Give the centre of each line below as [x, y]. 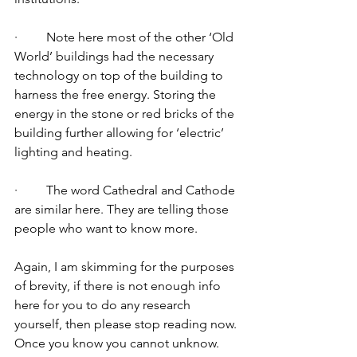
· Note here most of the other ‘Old [126, 37]
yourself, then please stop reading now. [127, 324]
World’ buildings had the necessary [116, 56]
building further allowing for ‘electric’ [121, 133]
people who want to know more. [108, 228]
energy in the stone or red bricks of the [126, 114]
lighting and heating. [75, 152]
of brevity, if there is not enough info [119, 286]
